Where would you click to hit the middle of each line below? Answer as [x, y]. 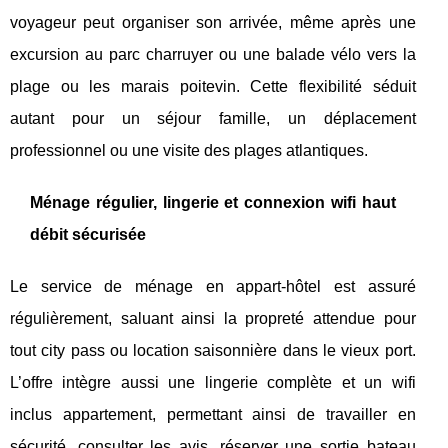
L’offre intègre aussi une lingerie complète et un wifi [213, 382]
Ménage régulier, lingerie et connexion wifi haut [213, 202]
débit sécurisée [88, 234]
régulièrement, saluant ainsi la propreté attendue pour [213, 318]
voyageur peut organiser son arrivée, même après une [213, 22]
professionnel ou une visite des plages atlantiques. [189, 150]
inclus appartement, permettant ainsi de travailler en [213, 414]
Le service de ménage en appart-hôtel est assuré [213, 286]
